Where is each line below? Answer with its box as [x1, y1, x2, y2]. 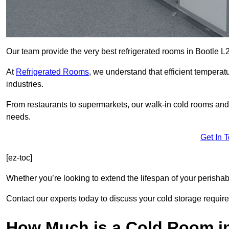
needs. [6, 112, 31, 122]
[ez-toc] [6, 153, 32, 163]
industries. [6, 80, 43, 89]
